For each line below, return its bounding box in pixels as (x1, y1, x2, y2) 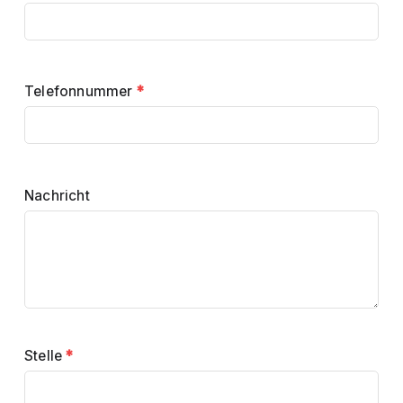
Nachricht (24, 186, 90, 204)
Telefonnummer (24, 82, 137, 100)
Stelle (24, 346, 67, 364)
